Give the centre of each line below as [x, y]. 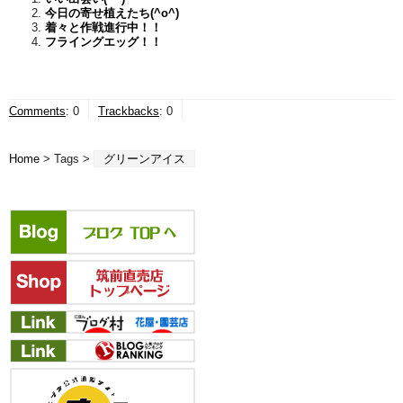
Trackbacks [129, 111]
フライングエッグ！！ [103, 41]
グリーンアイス [144, 158]
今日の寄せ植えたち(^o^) [112, 13]
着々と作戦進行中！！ [103, 27]
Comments [37, 111]
